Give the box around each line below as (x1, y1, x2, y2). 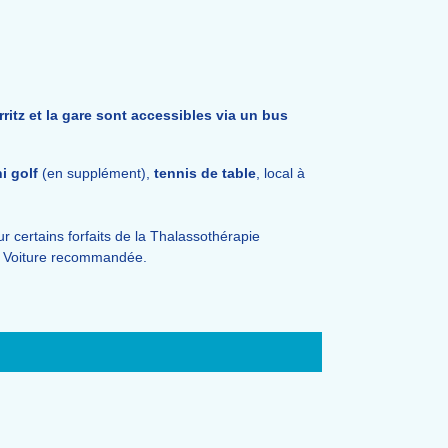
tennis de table (154, 165, 256, 181)
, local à (256, 165, 305, 181)
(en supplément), (38, 165, 154, 181)
